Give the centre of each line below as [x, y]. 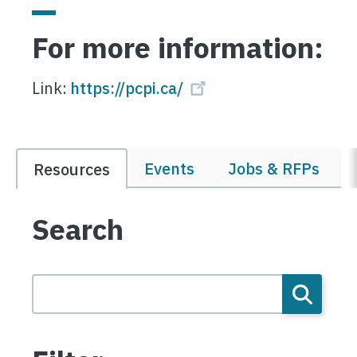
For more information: [178, 47]
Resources [72, 169]
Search [78, 229]
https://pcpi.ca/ [127, 88]
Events [169, 169]
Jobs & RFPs [274, 169]
